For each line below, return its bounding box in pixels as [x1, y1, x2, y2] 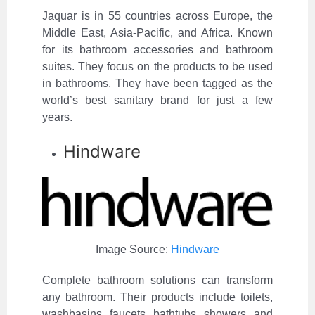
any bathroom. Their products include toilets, [42, 291, 273, 304]
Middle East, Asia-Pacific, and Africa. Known [42, 27, 273, 39]
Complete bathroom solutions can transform [42, 274, 273, 287]
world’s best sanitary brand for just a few [42, 94, 273, 107]
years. [42, 111, 72, 124]
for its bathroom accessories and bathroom [42, 44, 273, 56]
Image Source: [96, 243, 171, 256]
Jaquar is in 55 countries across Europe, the [42, 10, 273, 22]
